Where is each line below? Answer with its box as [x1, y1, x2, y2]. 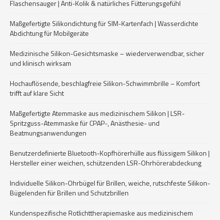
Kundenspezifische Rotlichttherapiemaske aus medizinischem [10, 208, 193, 218]
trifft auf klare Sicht [10, 88, 64, 98]
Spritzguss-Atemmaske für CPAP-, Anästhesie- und [10, 118, 160, 128]
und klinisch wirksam [10, 58, 71, 68]
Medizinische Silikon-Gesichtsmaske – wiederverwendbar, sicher [10, 48, 204, 58]
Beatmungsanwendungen [10, 128, 86, 138]
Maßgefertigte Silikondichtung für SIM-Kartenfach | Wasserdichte [10, 18, 198, 28]
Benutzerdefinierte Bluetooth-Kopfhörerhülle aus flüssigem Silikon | [10, 148, 210, 158]
